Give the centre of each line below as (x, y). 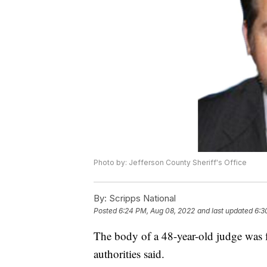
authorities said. (129, 254)
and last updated (225, 211)
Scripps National (141, 198)
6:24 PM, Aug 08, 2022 (157, 211)
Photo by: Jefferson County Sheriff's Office (170, 163)
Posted (106, 211)
